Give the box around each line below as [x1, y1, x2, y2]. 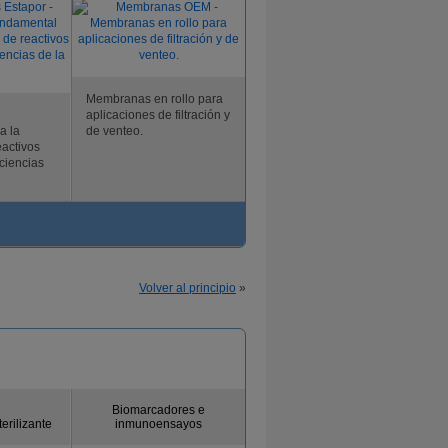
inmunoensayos [115, 417, 202, 431]
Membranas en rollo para [86, 92, 223, 106]
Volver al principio [139, 281, 236, 295]
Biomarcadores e [112, 403, 205, 417]
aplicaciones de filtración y [86, 108, 230, 122]
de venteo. [86, 124, 143, 138]
